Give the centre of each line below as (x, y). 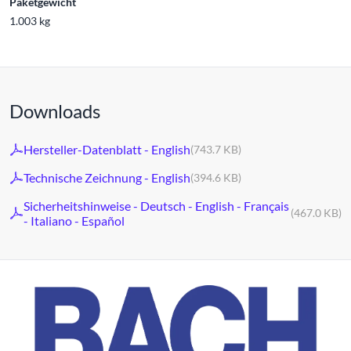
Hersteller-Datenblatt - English (107, 149)
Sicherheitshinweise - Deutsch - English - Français (156, 205)
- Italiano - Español (74, 220)
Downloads (55, 110)
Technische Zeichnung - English (107, 177)
